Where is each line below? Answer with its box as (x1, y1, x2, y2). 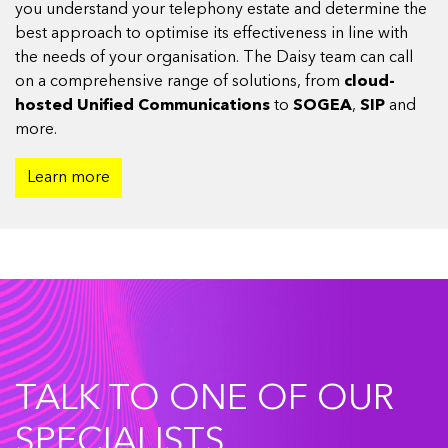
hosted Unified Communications (15, 98, 270, 114)
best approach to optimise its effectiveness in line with (15, 26, 408, 42)
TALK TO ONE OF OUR (15, 382, 394, 418)
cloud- (344, 74, 395, 90)
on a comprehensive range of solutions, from (15, 74, 344, 90)
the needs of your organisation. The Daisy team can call (15, 50, 413, 66)
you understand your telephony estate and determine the (15, 2, 427, 18)
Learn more (27, 170, 110, 186)
